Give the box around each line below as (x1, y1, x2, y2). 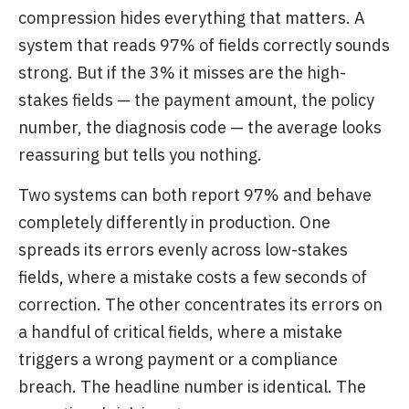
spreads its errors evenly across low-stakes (18, 239, 348, 260)
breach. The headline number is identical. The (18, 376, 366, 397)
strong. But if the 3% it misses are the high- (18, 62, 346, 83)
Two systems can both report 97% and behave (18, 184, 372, 205)
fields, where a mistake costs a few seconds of (18, 267, 367, 288)
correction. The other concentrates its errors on (18, 294, 383, 315)
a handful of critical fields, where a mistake (18, 321, 342, 342)
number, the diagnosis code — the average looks (18, 117, 382, 138)
